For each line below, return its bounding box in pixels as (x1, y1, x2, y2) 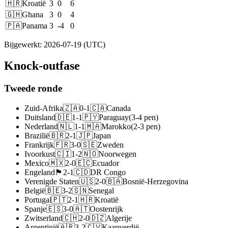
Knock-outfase (4, 59, 80, 73)
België (24, 186, 45, 195)
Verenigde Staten (24, 177, 79, 186)
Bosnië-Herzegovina (122, 177, 188, 186)
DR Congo (90, 168, 126, 177)
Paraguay (99, 113, 129, 122)
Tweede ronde (4, 83, 62, 94)
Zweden (97, 140, 124, 150)
